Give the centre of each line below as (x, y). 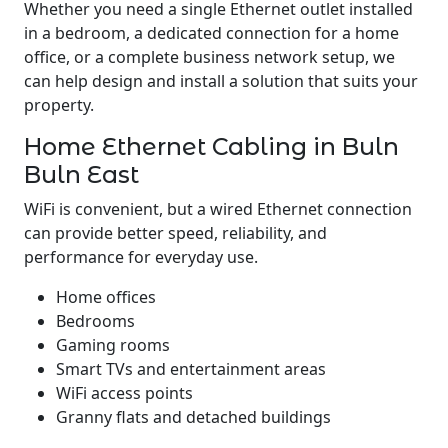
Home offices (106, 297)
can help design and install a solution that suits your (221, 81)
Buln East (81, 174)
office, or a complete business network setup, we (209, 57)
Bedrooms (95, 321)
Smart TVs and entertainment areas (191, 369)
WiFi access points (124, 393)
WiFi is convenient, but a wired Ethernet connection (218, 209)
